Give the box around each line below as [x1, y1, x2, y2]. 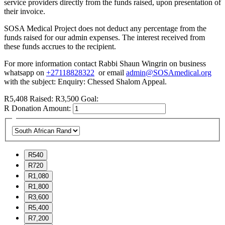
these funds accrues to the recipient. [4, 42, 116, 51]
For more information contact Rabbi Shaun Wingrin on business [4, 59, 206, 68]
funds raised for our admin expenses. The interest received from [4, 33, 205, 42]
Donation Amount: [12, 104, 71, 113]
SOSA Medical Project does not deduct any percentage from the [4, 24, 206, 33]
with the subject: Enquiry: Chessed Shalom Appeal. [4, 77, 167, 86]
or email [94, 68, 126, 77]
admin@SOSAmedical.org [126, 68, 211, 77]
